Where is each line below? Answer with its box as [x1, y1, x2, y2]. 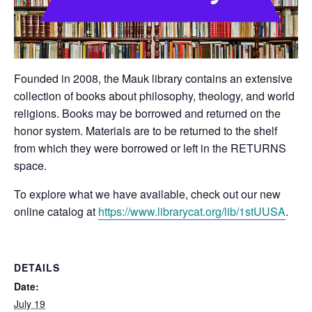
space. [14, 157, 47, 173]
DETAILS [14, 260, 60, 274]
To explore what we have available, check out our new [14, 185, 281, 202]
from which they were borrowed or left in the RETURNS [14, 139, 286, 156]
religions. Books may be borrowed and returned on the [14, 104, 281, 121]
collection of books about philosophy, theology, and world [14, 87, 295, 104]
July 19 [14, 296, 45, 311]
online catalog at [14, 203, 98, 219]
